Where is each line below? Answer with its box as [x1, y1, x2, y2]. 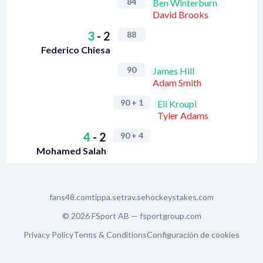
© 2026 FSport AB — [62, 211, 140, 221]
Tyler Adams [157, 110, 208, 121]
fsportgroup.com [139, 211, 201, 221]
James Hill [153, 65, 194, 76]
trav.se [121, 192, 146, 202]
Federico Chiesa [41, 44, 110, 55]
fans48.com [49, 192, 92, 202]
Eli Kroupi [157, 98, 197, 109]
